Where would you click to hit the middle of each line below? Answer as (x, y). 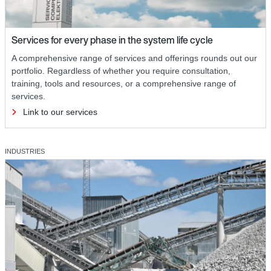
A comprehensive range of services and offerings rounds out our (134, 58)
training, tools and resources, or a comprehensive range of (124, 83)
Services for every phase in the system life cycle (112, 40)
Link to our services (60, 112)
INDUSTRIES (25, 151)
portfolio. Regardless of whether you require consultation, (121, 70)
